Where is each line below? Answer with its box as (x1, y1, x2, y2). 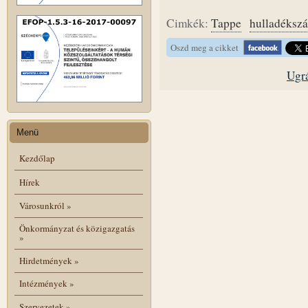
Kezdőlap (19, 152, 55, 164)
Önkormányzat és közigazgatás (19, 222, 135, 235)
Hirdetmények (19, 254, 72, 267)
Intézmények (19, 277, 67, 290)
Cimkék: (166, 15, 211, 31)
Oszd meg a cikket (170, 41, 243, 54)
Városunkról (19, 199, 65, 212)
